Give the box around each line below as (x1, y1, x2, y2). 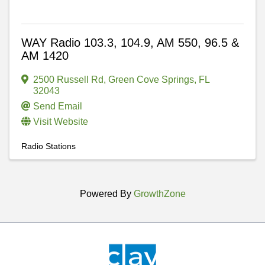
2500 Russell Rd (33, 74, 104, 85)
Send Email (33, 101, 82, 111)
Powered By (79, 188, 134, 199)
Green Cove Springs (108, 74, 194, 85)
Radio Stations (21, 141, 76, 151)
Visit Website (33, 116, 88, 127)
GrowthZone (133, 188, 186, 199)
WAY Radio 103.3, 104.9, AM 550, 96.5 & (21, 35, 239, 49)
